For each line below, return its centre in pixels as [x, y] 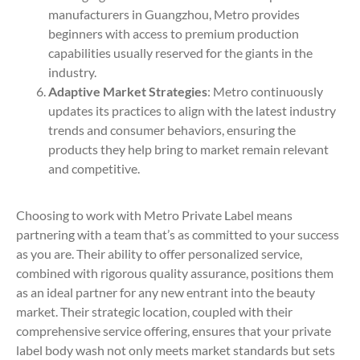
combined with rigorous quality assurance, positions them [175, 273]
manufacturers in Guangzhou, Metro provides [174, 14]
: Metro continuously [265, 92]
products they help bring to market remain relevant [188, 149]
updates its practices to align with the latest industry [192, 111]
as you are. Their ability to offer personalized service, [159, 254]
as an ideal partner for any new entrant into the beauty [166, 292]
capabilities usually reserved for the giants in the [180, 53]
